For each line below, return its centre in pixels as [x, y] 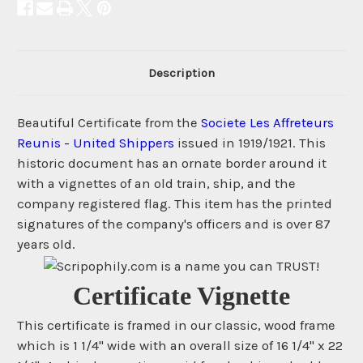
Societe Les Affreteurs [267, 123]
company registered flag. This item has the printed [175, 204]
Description [181, 73]
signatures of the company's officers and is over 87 [174, 224]
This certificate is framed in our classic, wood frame [176, 325]
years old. [46, 245]
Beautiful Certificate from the [109, 123]
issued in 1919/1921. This [252, 143]
